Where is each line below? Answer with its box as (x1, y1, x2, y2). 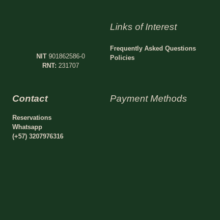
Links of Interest (110, 22, 177, 32)
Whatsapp (12, 123, 42, 131)
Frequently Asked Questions (110, 44, 196, 52)
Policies (110, 54, 135, 61)
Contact (12, 93, 48, 104)
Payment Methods (110, 93, 187, 104)
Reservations (12, 114, 52, 122)
